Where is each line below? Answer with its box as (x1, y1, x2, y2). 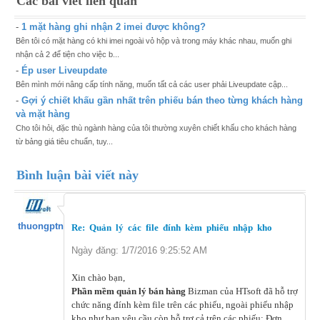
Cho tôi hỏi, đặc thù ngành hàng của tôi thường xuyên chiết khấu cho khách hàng (16, 124, 296, 133)
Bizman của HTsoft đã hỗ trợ (186, 286, 298, 297)
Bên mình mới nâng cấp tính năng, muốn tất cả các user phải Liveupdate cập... (16, 80, 288, 89)
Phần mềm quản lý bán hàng (71, 286, 186, 297)
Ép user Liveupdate (21, 65, 107, 76)
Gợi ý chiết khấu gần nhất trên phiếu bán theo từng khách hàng (21, 95, 303, 106)
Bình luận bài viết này (16, 168, 139, 183)
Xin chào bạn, (71, 272, 125, 284)
